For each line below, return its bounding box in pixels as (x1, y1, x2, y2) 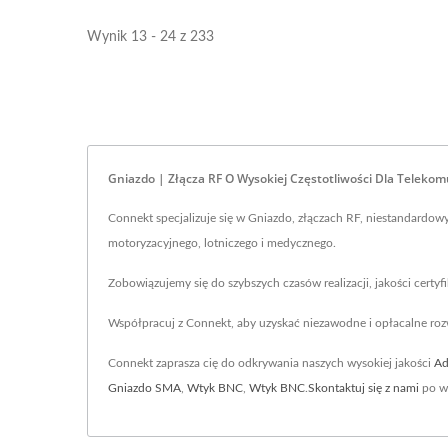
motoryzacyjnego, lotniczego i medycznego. (108, 237, 336, 249)
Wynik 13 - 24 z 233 (87, 30, 214, 44)
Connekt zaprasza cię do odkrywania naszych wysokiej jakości (108, 357, 434, 369)
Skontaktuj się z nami (308, 382, 419, 394)
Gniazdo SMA (108, 382, 181, 394)
